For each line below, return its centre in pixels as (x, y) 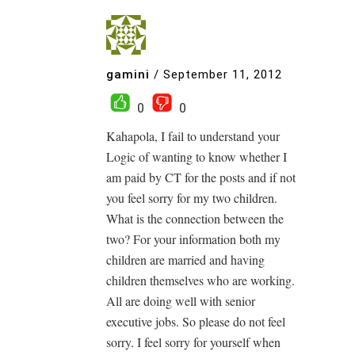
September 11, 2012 (223, 74)
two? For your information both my (193, 239)
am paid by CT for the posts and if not (201, 177)
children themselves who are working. (200, 280)
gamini (128, 74)
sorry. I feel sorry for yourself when (193, 342)
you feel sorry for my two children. (192, 198)
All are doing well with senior (181, 301)
